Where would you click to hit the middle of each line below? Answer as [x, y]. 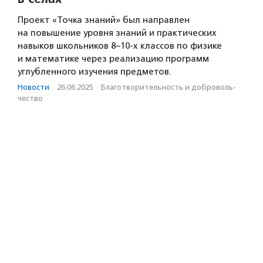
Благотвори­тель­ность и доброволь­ [168, 87]
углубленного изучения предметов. [95, 72]
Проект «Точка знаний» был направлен [104, 20]
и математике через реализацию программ [113, 59]
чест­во [30, 99]
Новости [33, 87]
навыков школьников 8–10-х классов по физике [120, 46]
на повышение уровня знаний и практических [117, 33]
